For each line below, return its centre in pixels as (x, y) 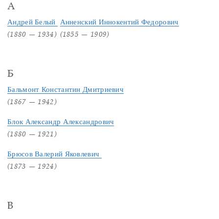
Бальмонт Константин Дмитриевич (66, 89)
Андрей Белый (33, 22)
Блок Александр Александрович (61, 122)
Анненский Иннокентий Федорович (119, 22)
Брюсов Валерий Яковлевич (55, 154)
